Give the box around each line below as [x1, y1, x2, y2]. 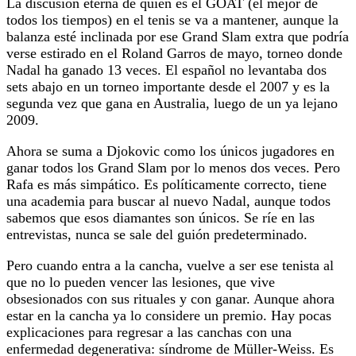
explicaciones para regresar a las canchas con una [6, 323, 292, 340]
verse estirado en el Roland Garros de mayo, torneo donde [6, 44, 342, 61]
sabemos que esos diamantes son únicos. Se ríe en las [6, 209, 315, 226]
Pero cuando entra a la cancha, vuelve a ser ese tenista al [6, 257, 334, 273]
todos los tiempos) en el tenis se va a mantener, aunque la [6, 11, 339, 28]
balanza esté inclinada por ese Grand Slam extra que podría [6, 28, 349, 44]
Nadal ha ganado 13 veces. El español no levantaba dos [6, 61, 327, 78]
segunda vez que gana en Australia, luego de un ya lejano [6, 95, 338, 111]
